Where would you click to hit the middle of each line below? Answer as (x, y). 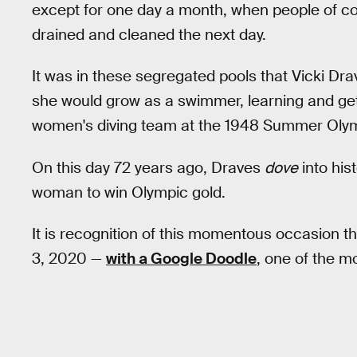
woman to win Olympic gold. (129, 192)
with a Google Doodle (181, 259)
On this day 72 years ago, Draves (148, 167)
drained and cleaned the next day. (149, 34)
